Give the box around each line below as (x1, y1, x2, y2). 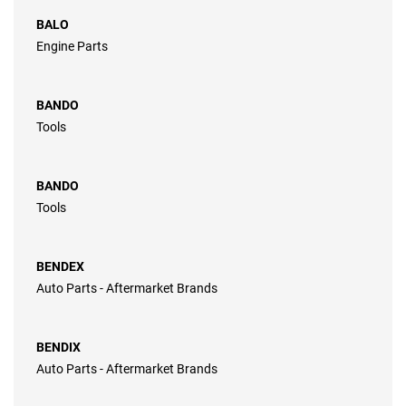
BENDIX (36, 340, 81, 355)
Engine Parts (36, 39, 108, 54)
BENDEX (36, 259, 84, 275)
